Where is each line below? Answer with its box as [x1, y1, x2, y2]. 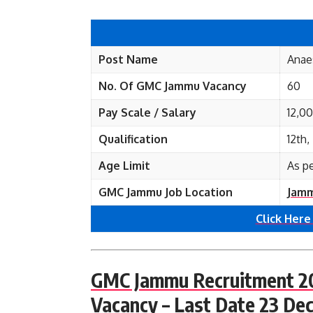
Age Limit [99, 159, 150, 173]
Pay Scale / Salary [99, 105, 196, 119]
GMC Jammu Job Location [99, 185, 233, 199]
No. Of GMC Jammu [99, 79, 203, 93]
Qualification [99, 132, 168, 146]
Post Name [99, 52, 158, 66]
